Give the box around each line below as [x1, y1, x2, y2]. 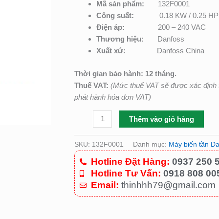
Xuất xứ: [96, 46, 157, 55]
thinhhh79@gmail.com [118, 179, 216, 190]
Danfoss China [157, 46, 204, 55]
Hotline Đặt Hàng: [90, 156, 170, 167]
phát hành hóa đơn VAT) [74, 92, 151, 101]
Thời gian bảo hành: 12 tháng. [74, 69, 176, 78]
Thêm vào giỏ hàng [129, 114, 195, 123]
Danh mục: [133, 140, 169, 148]
